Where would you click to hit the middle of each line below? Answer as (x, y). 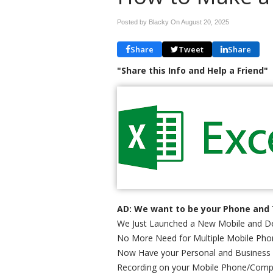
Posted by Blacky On (149, 22)
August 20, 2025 (205, 22)
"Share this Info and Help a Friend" (193, 70)
